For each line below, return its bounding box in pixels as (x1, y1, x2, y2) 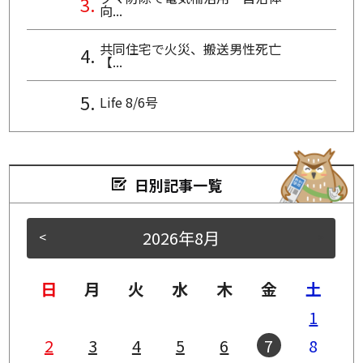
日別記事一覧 (135, 173, 222, 195)
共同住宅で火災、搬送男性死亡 (99, 38, 281, 58)
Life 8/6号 (99, 92, 158, 112)
